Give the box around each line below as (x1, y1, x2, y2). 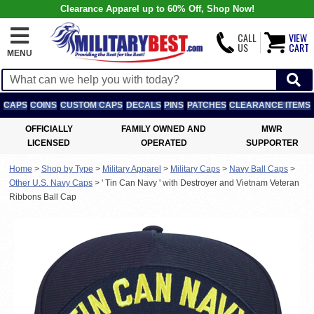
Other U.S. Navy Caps (9, 178, 93, 188)
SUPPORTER (245, 138, 299, 148)
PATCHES (186, 100, 226, 110)
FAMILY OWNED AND (121, 124, 207, 134)
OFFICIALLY (25, 124, 73, 134)
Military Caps (170, 164, 220, 174)
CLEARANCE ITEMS (229, 100, 311, 110)
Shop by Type (41, 164, 93, 174)
